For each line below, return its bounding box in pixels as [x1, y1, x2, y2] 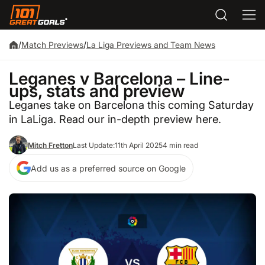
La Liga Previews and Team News [86, 40, 215, 50]
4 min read [163, 140, 198, 150]
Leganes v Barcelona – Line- [9, 68, 230, 89]
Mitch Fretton [28, 140, 73, 150]
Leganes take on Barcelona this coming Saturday [9, 98, 254, 111]
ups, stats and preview [9, 80, 185, 101]
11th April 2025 [115, 140, 163, 150]
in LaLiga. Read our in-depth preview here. [9, 112, 221, 125]
